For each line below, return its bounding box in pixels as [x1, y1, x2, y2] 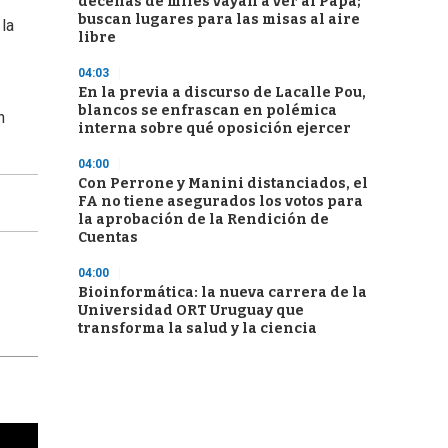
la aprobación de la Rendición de [78, 211, 329, 228]
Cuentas [78, 229, 138, 246]
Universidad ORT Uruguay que [78, 302, 304, 319]
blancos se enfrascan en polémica [78, 102, 337, 119]
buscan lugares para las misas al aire [78, 11, 360, 28]
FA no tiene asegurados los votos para [78, 193, 363, 210]
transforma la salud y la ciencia [78, 320, 317, 337]
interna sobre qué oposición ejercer [78, 120, 351, 137]
